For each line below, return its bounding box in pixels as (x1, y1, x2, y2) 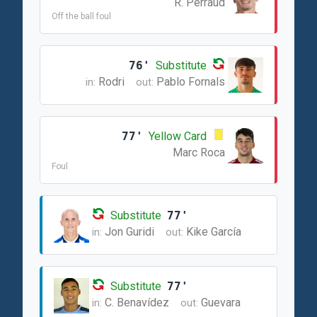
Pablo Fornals (156, 75, 225, 88)
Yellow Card (149, 129, 207, 143)
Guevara (201, 296, 241, 309)
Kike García (186, 225, 241, 238)
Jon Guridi (105, 225, 154, 238)
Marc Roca (173, 146, 225, 159)
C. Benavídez (105, 296, 169, 309)
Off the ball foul (52, 11, 111, 21)
